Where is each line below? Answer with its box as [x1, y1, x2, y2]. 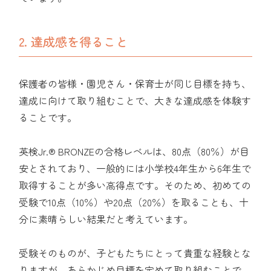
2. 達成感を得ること [19, 32, 128, 50]
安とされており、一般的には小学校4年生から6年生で [19, 160, 252, 175]
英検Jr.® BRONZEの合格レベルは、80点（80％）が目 [19, 143, 250, 158]
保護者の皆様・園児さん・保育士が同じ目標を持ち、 [19, 76, 252, 91]
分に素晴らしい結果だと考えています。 [19, 211, 194, 226]
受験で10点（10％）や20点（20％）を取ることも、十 [19, 194, 249, 209]
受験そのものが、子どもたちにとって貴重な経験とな [19, 245, 252, 260]
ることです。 [19, 109, 77, 125]
